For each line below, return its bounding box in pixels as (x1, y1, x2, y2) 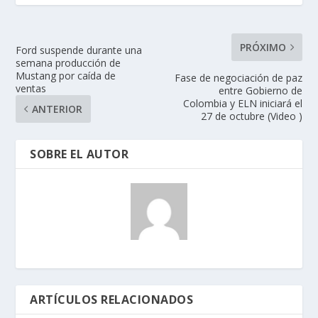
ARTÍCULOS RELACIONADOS (30, 292, 194, 308)
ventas (16, 82, 47, 96)
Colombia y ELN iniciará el (182, 97, 302, 111)
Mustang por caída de (16, 69, 116, 83)
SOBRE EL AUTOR (30, 146, 129, 163)
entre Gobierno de (218, 84, 302, 98)
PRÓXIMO (239, 40, 286, 55)
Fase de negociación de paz (174, 71, 302, 85)
